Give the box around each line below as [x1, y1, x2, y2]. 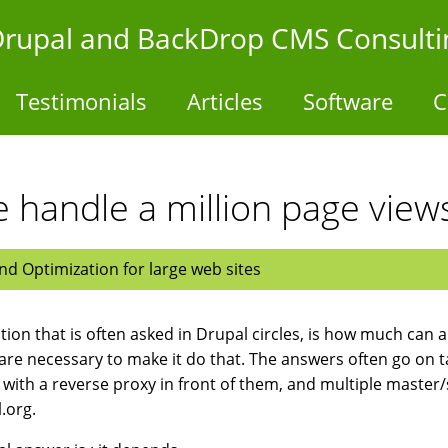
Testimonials [16, 86, 147, 116]
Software [303, 86, 393, 116]
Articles [187, 86, 263, 116]
